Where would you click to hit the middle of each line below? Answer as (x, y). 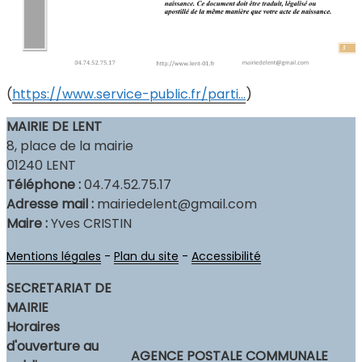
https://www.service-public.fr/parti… (129, 94)
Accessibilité (226, 256)
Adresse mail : (50, 204)
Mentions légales (54, 256)
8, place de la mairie (70, 145)
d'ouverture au (53, 346)
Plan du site (146, 256)
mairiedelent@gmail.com (175, 204)
